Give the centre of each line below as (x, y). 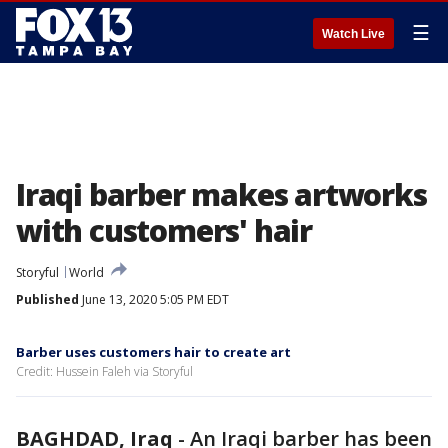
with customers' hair (164, 230)
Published (47, 299)
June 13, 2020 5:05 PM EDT (154, 299)
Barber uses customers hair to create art (153, 352)
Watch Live (353, 34)
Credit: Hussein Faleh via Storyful (104, 371)
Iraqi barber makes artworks (221, 194)
